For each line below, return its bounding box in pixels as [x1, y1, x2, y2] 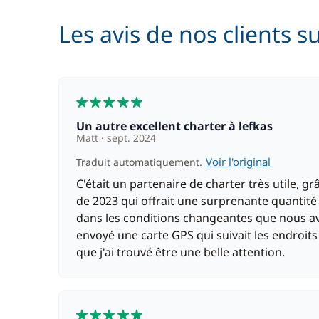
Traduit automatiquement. [76, 155, 205, 169]
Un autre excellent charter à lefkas [85, 118, 273, 134]
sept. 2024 [104, 131, 156, 145]
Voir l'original [206, 155, 271, 169]
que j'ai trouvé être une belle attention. [76, 244, 285, 260]
